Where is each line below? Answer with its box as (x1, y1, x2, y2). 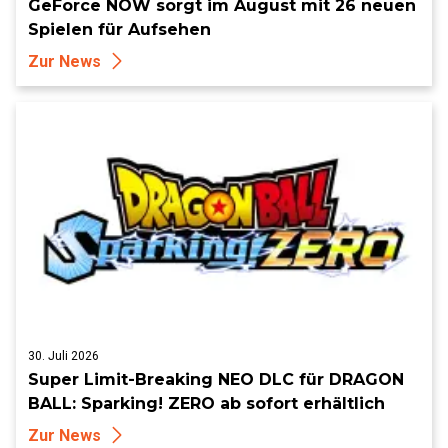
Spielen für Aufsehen (28, 19, 211, 39)
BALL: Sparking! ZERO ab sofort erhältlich (28, 393, 385, 413)
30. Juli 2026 (28, 348, 99, 363)
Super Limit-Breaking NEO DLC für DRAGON (28, 369, 404, 389)
